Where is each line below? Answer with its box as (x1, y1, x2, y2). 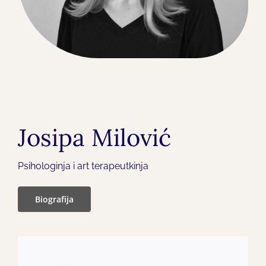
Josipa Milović (17, 122, 171, 153)
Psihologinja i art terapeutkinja (17, 160, 148, 172)
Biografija (34, 194, 74, 205)
